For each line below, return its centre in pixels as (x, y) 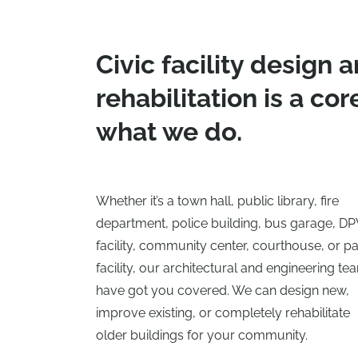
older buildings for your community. (202, 336)
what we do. (169, 132)
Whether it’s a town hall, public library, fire (217, 201)
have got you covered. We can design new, (223, 291)
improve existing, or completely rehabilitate (223, 313)
